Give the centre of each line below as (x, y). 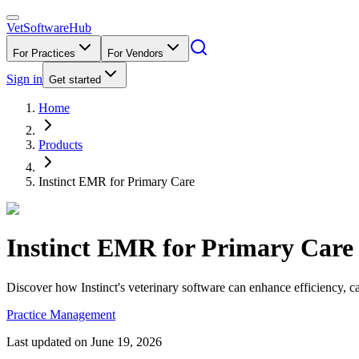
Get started (75, 80)
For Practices (44, 53)
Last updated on (47, 341)
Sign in (24, 79)
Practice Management (61, 314)
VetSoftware (38, 28)
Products (61, 145)
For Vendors (135, 53)
